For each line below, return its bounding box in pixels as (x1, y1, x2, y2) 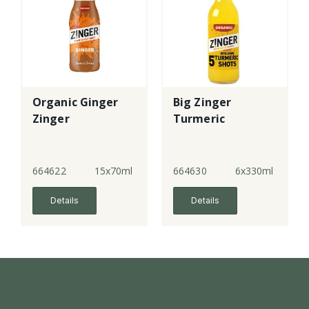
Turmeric (173, 111, 225, 127)
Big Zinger (173, 94, 231, 110)
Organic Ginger (32, 94, 119, 110)
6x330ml (235, 164, 274, 178)
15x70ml (94, 164, 133, 178)
